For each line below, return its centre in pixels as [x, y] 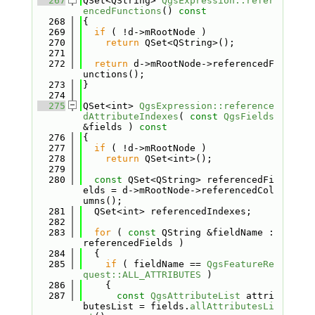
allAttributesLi [232, 306]
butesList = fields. [136, 306]
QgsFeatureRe [240, 264]
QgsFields [249, 116]
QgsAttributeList [195, 296]
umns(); [102, 201]
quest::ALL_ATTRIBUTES [142, 275]
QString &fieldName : [215, 232]
